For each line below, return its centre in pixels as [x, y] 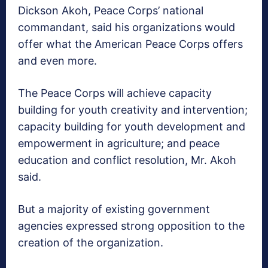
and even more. [57, 61]
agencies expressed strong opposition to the [131, 226]
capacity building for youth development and [132, 127]
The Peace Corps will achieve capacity [115, 93]
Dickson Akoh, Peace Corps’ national [111, 11]
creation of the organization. [91, 243]
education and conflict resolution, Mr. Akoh [127, 160]
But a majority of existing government [114, 209]
